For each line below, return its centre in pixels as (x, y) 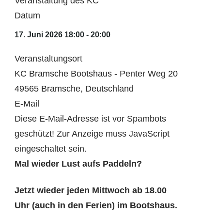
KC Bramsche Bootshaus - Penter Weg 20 (96, 73)
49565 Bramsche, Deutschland (74, 88)
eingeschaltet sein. (51, 148)
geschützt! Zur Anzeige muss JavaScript (92, 133)
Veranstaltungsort (48, 58)
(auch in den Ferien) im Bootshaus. (105, 205)
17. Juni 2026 (39, 35)
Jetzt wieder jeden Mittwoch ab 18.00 (92, 190)
